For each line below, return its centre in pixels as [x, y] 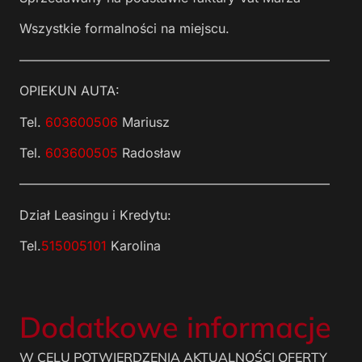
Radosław [149, 152]
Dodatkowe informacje [175, 327]
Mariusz [144, 122]
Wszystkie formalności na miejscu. [124, 29]
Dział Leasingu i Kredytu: [95, 215]
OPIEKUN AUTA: [69, 91]
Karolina [134, 246]
